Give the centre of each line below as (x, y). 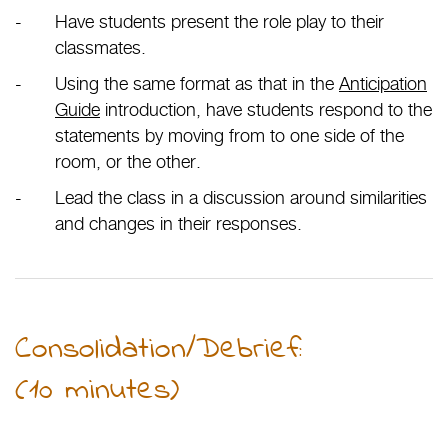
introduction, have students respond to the (266, 110)
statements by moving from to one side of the (229, 136)
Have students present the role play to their (219, 22)
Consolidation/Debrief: (158, 351)
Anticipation (383, 84)
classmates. (100, 48)
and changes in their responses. (178, 223)
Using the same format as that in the (197, 84)
